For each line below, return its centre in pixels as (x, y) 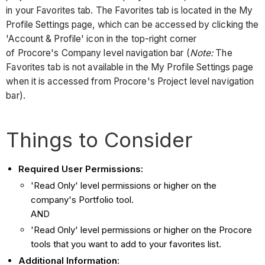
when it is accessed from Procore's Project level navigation (130, 81)
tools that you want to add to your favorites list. (127, 244)
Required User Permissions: (81, 169)
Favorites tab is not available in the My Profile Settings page (130, 67)
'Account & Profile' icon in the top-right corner (101, 38)
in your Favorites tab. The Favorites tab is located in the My (130, 10)
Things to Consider (100, 139)
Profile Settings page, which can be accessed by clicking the (132, 24)
